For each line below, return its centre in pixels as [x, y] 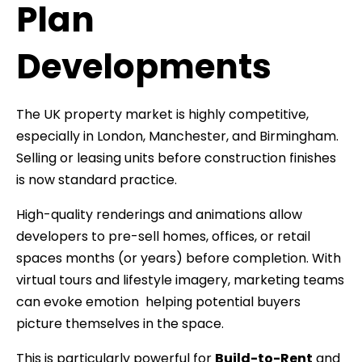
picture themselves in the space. [120, 323]
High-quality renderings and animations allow [159, 214]
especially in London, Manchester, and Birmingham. [177, 136]
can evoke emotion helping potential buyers [158, 301]
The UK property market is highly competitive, [162, 114]
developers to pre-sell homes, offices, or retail [163, 236]
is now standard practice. [97, 179]
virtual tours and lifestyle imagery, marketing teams [180, 280]
